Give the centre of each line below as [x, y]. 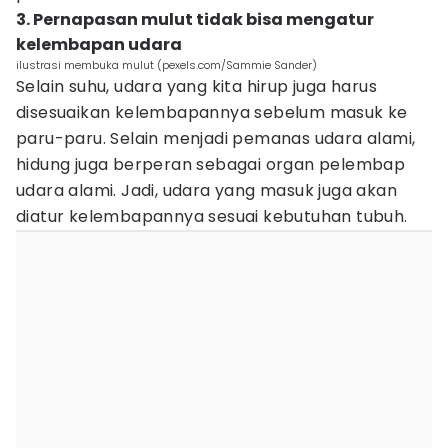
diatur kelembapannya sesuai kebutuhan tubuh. [212, 216]
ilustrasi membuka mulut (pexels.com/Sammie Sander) [166, 65]
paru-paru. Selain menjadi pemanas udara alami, [216, 138]
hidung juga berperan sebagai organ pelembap [211, 164]
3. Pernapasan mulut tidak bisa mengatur [195, 19]
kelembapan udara [99, 44]
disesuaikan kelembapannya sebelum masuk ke [212, 112]
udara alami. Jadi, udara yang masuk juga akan [206, 190]
